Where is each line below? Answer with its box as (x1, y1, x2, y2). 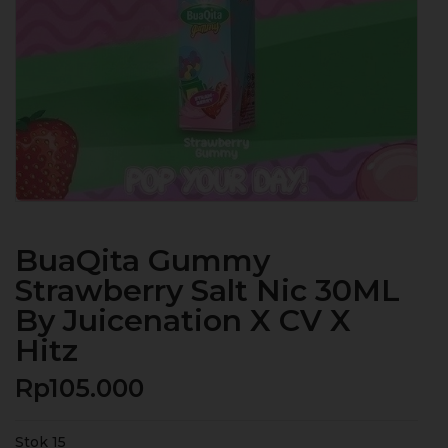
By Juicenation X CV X (15, 301, 351, 339)
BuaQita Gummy (15, 241, 270, 279)
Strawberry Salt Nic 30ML (15, 271, 400, 309)
